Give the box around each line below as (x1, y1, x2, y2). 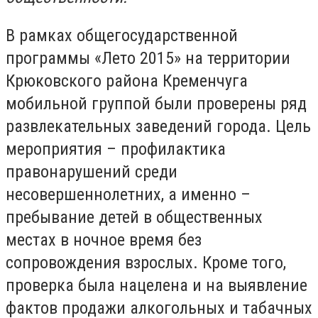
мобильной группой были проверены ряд (6, 93, 307, 114)
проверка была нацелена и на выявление (6, 275, 307, 295)
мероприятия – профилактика (6, 138, 226, 159)
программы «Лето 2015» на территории (6, 48, 290, 68)
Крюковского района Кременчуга (6, 70, 248, 91)
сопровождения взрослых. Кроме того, (6, 252, 286, 273)
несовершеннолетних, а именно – (6, 184, 251, 204)
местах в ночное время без (6, 229, 202, 250)
